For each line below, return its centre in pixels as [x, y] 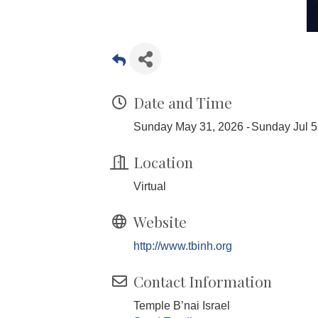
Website [160, 221]
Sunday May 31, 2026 [188, 126]
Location [163, 161]
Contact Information [203, 281]
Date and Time [183, 102]
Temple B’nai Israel [182, 305]
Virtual [150, 186]
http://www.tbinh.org [183, 246]
